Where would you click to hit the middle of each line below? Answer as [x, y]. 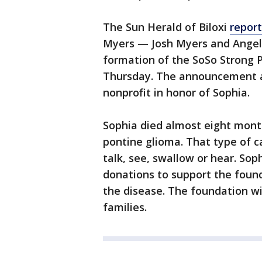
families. [125, 207]
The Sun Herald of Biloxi [166, 27]
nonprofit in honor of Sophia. [176, 92]
